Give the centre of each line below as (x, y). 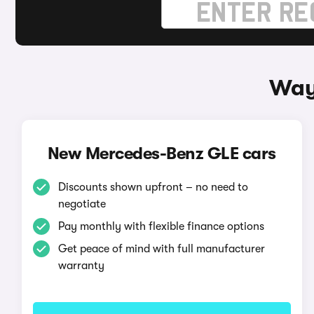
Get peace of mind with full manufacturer (161, 249)
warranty (81, 266)
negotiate (82, 204)
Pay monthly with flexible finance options (161, 226)
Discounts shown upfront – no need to (153, 187)
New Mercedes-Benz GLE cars (162, 153)
